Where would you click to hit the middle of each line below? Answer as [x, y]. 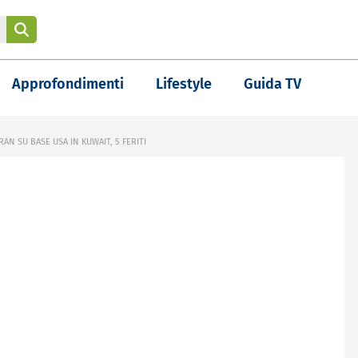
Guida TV [272, 84]
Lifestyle [184, 84]
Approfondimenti [68, 84]
